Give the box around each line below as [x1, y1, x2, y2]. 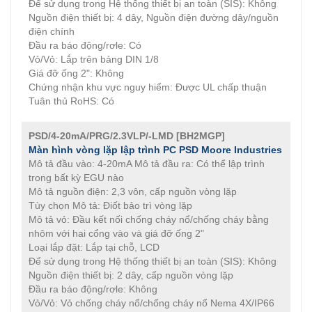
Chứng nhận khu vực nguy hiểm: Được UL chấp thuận [29, 81, 267, 93]
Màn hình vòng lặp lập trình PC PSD [29, 144, 198, 155]
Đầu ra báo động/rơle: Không [29, 283, 157, 295]
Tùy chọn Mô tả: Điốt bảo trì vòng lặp [29, 200, 192, 211]
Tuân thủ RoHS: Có [29, 95, 114, 107]
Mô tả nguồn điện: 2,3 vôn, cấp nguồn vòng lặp [29, 186, 237, 197]
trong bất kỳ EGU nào [29, 172, 124, 183]
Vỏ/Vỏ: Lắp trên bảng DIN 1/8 [29, 54, 159, 65]
